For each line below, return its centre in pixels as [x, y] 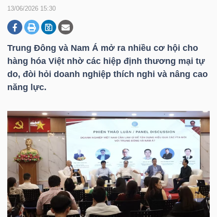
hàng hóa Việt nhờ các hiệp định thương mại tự [106, 61]
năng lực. [27, 87]
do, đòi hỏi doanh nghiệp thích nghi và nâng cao [108, 74]
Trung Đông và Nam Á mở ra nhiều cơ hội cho [103, 48]
